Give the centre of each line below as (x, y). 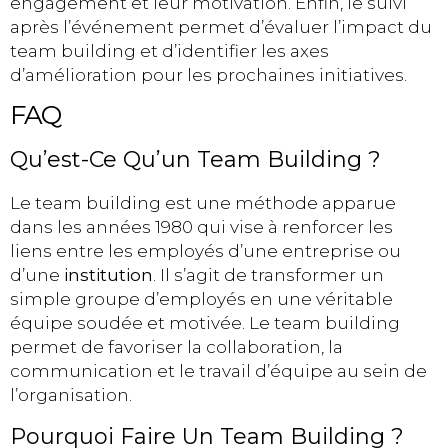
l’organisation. (71, 395)
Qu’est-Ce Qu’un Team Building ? (195, 160)
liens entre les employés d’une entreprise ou (205, 251)
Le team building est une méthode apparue (203, 203)
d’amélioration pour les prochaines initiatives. (208, 74)
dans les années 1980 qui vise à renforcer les (201, 227)
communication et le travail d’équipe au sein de (218, 371)
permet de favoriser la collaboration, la (176, 347)
